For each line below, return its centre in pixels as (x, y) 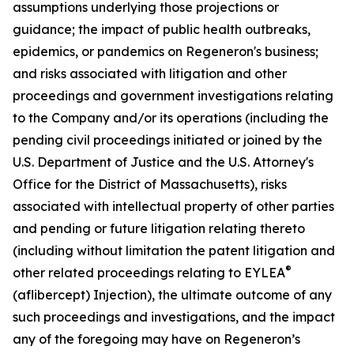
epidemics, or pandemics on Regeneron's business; (166, 51)
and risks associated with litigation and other (150, 73)
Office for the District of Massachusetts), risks (150, 184)
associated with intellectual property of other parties (173, 206)
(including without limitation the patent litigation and (174, 250)
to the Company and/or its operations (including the (171, 118)
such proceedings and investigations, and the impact (174, 317)
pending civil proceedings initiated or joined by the (168, 140)
